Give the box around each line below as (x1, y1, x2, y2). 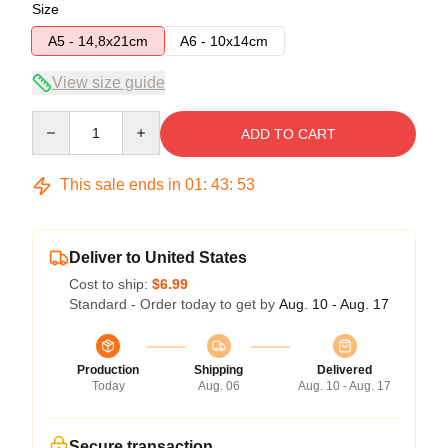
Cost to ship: (69, 276, 152, 293)
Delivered (317, 363, 372, 378)
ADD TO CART (240, 126, 336, 143)
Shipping (194, 363, 243, 378)
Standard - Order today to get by (69, 296, 279, 313)
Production (77, 363, 139, 378)
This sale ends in (56, 176, 185, 194)
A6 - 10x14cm (180, 33, 268, 50)
